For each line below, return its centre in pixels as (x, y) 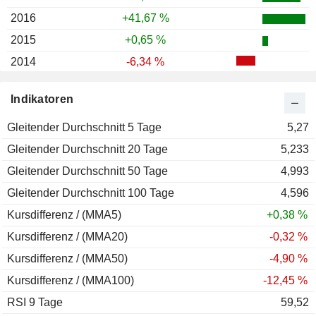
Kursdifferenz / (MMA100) (71, 281)
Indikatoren (42, 99)
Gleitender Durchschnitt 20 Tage (87, 150)
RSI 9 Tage (35, 303)
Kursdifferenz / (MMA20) (67, 237)
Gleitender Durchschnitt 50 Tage (87, 171)
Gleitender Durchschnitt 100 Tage (91, 193)
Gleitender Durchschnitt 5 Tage (84, 128)
